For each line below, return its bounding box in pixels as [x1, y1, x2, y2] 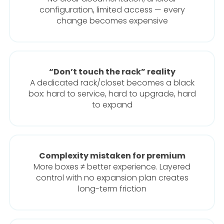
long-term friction [77, 183, 146, 195]
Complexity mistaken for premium [38, 150, 185, 162]
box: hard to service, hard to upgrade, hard [28, 88, 196, 100]
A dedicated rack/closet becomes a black [29, 77, 194, 89]
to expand [91, 99, 132, 111]
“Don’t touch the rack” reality [48, 66, 175, 78]
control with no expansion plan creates [35, 172, 188, 184]
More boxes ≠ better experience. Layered [33, 161, 190, 173]
